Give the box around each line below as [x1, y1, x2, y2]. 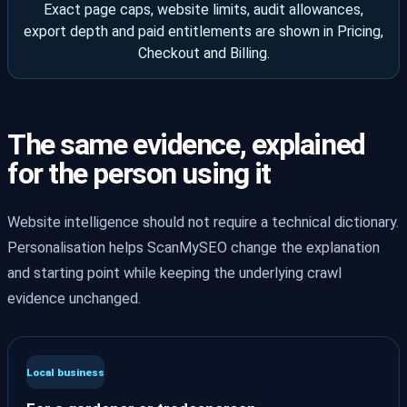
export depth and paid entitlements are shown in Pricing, [24, 22, 383, 40]
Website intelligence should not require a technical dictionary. [7, 213, 399, 231]
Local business [26, 365, 104, 379]
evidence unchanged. [7, 289, 141, 307]
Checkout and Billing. [137, 44, 270, 62]
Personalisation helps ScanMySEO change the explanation [7, 238, 380, 256]
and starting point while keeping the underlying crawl [7, 263, 342, 282]
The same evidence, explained [7, 126, 365, 162]
